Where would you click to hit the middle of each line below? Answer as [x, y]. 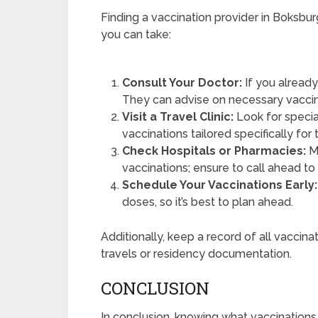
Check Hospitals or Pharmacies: [214, 151]
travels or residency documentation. [196, 254]
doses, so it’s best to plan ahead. [208, 202]
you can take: [136, 35]
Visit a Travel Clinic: [178, 117]
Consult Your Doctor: [182, 83]
